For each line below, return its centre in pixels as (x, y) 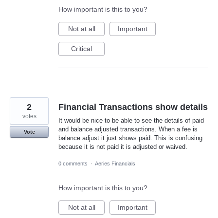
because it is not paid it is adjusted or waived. (123, 146)
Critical (82, 48)
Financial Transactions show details (133, 107)
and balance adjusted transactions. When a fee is (128, 129)
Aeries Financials (115, 163)
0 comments (73, 163)
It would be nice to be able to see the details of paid (131, 120)
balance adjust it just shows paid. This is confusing (130, 138)
